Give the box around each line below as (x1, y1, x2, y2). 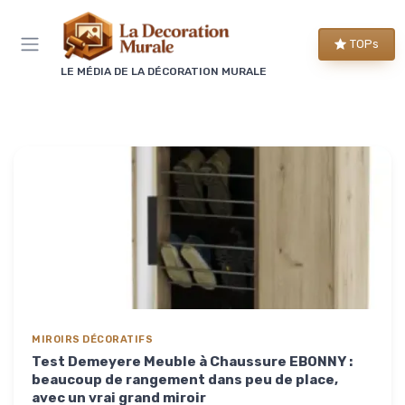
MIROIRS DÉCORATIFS (32, 333, 153, 345)
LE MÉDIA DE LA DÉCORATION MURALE (61, 64, 267, 78)
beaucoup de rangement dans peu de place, (32, 371, 338, 388)
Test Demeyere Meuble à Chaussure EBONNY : (32, 353, 353, 370)
